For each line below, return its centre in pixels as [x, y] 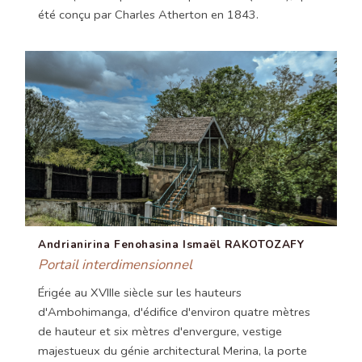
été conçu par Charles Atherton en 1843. [148, 15]
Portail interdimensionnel [115, 265]
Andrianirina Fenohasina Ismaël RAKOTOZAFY [171, 245]
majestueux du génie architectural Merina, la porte [173, 351]
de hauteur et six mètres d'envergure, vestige [160, 332]
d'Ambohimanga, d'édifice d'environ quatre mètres [174, 312]
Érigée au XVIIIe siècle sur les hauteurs [140, 293]
